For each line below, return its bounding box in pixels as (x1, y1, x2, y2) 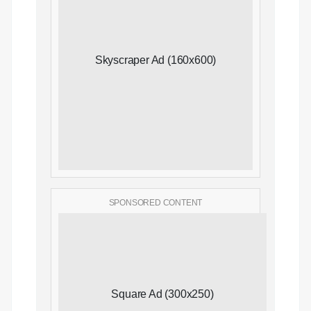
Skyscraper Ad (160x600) (94, 53, 217, 66)
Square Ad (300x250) (111, 287, 214, 300)
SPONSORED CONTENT (108, 197, 203, 208)
